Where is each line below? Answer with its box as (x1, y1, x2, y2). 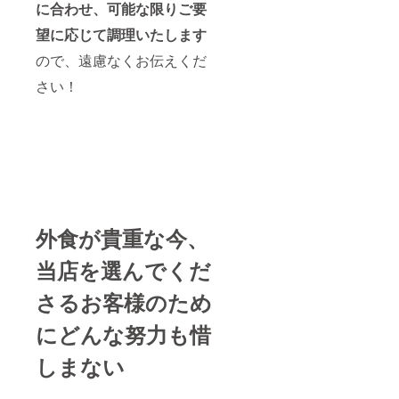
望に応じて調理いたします (36, 23, 207, 45)
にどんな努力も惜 (36, 318, 211, 349)
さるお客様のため (36, 286, 212, 317)
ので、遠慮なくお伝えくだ (36, 49, 207, 70)
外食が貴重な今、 (36, 222, 208, 253)
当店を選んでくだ (36, 254, 211, 285)
